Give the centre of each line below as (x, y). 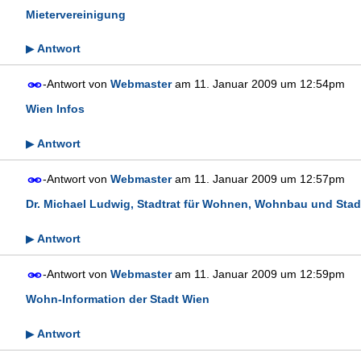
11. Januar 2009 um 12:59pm (270, 274)
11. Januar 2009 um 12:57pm (270, 179)
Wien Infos (55, 109)
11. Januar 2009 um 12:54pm (270, 84)
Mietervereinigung (76, 14)
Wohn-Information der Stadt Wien (118, 299)
